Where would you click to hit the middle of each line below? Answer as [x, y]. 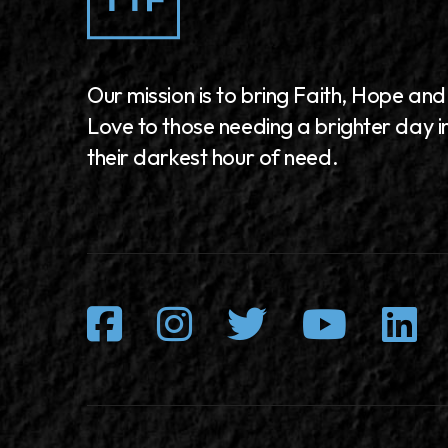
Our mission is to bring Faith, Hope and [266, 94]
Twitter [327, 322]
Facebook [206, 322]
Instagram [281, 322]
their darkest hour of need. [213, 156]
